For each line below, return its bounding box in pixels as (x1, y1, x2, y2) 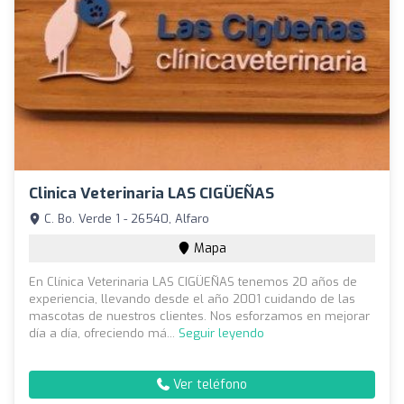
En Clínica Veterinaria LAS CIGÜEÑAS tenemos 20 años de (29, 274, 357, 290)
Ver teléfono (170, 376, 247, 394)
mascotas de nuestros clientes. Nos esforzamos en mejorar (29, 308, 370, 325)
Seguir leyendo (179, 326, 264, 342)
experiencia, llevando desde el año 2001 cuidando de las (29, 291, 355, 308)
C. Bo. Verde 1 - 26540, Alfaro (41, 211, 209, 227)
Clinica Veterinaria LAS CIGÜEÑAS (29, 183, 274, 205)
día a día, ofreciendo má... (29, 326, 179, 342)
